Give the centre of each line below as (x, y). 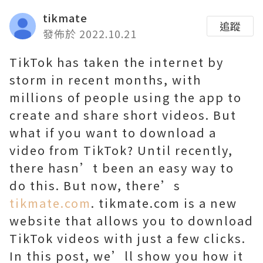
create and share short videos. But (123, 115)
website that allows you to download (131, 220)
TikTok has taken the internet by (117, 62)
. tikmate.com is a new (164, 203)
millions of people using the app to (126, 97)
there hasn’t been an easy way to (122, 168)
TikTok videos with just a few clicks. (128, 238)
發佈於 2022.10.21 (90, 33)
